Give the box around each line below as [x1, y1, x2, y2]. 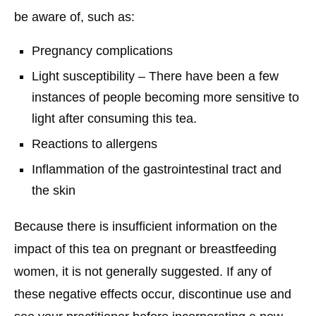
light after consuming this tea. [32, 111, 197, 126]
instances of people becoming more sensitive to [32, 90, 299, 104]
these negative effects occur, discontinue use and [14, 286, 291, 301]
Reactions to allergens [32, 136, 157, 151]
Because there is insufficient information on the [14, 219, 277, 233]
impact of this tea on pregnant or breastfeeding [14, 241, 276, 256]
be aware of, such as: [14, 9, 135, 24]
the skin [32, 183, 75, 197]
